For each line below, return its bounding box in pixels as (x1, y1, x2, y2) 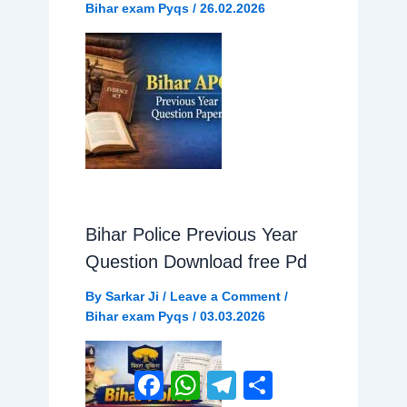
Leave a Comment (169, 289, 281, 304)
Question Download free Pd (84, 252, 307, 273)
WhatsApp (200, 370, 267, 385)
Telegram (236, 370, 296, 385)
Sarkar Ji (104, 289, 163, 304)
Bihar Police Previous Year (84, 224, 298, 245)
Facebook (164, 370, 228, 385)
